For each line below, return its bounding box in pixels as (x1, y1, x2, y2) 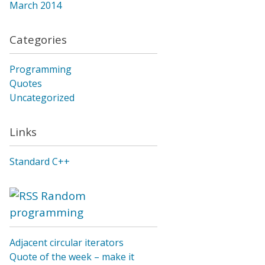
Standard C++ (9, 155, 70, 169)
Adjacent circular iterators (9, 235, 124, 249)
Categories (9, 31, 67, 47)
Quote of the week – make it (9, 250, 134, 263)
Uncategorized (9, 91, 75, 104)
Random (41, 188, 86, 203)
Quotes (9, 76, 42, 90)
